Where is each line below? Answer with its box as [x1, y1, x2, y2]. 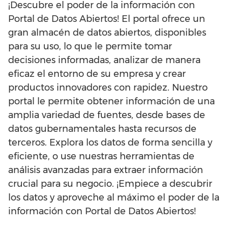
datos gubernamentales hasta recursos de [8, 123, 196, 135]
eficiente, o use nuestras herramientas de [8, 151, 194, 162]
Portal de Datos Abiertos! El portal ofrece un [8, 13, 205, 25]
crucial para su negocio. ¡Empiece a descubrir [8, 178, 212, 190]
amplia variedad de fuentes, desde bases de [8, 109, 205, 121]
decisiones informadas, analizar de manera [8, 54, 201, 66]
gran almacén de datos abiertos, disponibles [8, 27, 206, 39]
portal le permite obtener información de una [8, 96, 215, 107]
